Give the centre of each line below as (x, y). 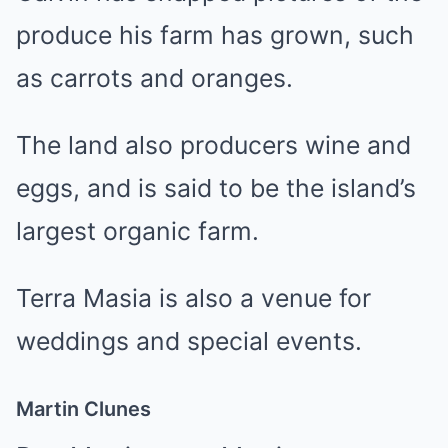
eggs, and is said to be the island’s (216, 188)
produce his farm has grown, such (215, 35)
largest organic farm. (137, 231)
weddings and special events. (189, 341)
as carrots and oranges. (154, 78)
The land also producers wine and (213, 145)
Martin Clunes (83, 409)
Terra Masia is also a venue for (193, 298)
